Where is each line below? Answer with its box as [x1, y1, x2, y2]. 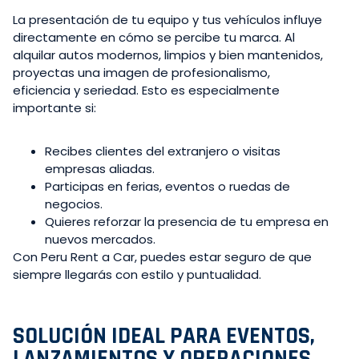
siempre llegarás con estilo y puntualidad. [13, 265, 261, 283]
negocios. [45, 195, 103, 212]
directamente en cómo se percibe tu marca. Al [13, 28, 295, 46]
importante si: [13, 99, 96, 116]
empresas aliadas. [45, 159, 155, 177]
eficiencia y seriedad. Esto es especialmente [13, 81, 280, 99]
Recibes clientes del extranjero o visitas [45, 142, 280, 159]
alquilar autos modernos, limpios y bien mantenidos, [13, 46, 323, 63]
